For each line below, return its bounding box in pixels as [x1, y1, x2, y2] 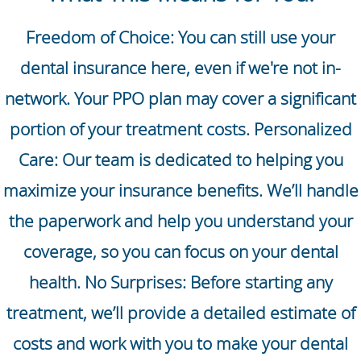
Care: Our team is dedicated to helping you [18, 148, 343, 172]
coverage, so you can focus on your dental [23, 240, 338, 263]
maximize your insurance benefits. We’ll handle [2, 179, 359, 202]
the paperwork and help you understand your [8, 210, 353, 233]
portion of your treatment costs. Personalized [9, 118, 352, 141]
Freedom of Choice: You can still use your [26, 26, 335, 49]
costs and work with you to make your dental [13, 332, 348, 355]
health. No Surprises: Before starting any [28, 271, 333, 294]
